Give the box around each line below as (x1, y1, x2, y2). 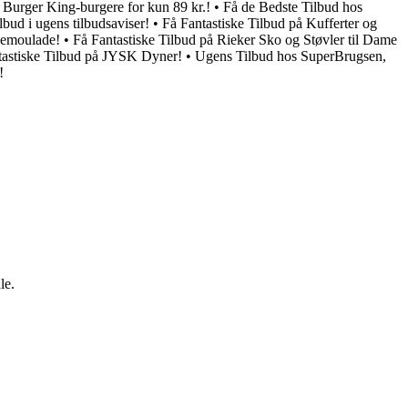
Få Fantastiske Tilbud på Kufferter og (162, 15, 377, 31)
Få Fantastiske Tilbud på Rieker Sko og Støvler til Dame (73, 31, 397, 47)
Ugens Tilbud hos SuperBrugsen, (195, 47, 386, 64)
